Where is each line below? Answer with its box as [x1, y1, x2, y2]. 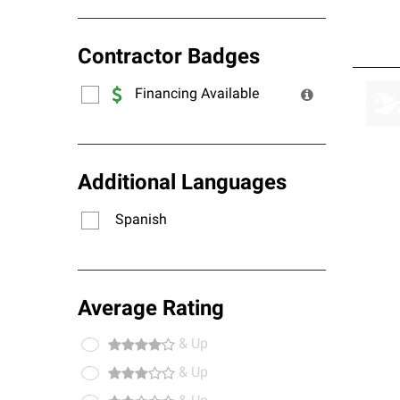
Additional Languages [78, 173, 287, 195]
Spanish [115, 212, 167, 228]
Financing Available [135, 87, 259, 102]
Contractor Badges [78, 47, 260, 69]
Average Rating [78, 299, 224, 321]
